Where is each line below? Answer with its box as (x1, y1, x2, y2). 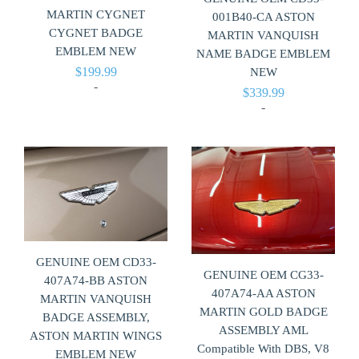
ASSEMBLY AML (218, 324, 309, 337)
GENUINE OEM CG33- (203, 268, 324, 282)
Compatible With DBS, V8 (197, 342, 329, 356)
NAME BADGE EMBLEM (196, 46, 330, 60)
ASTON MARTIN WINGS (30, 329, 162, 342)
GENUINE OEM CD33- (35, 255, 156, 268)
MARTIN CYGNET (46, 8, 145, 22)
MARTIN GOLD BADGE (199, 305, 328, 319)
